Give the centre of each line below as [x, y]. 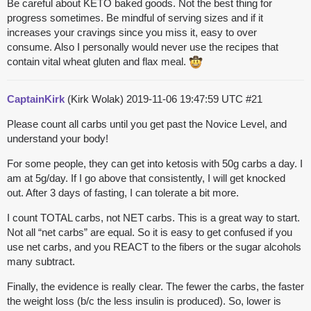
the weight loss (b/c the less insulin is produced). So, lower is [144, 301]
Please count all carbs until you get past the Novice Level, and [147, 124]
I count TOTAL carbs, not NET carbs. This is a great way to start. [153, 218]
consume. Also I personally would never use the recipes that [143, 47]
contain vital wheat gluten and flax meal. [98, 62]
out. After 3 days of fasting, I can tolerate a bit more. [123, 193]
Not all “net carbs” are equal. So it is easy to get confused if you [150, 233]
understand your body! [58, 139]
